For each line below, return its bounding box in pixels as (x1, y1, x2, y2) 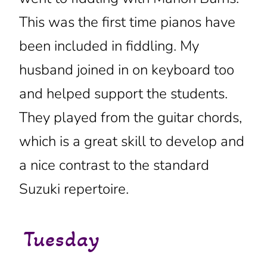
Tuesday (23, 226, 100, 252)
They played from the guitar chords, (18, 108, 242, 127)
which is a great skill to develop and (18, 132, 244, 151)
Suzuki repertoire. (18, 179, 129, 198)
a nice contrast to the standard (18, 156, 209, 175)
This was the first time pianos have (18, 13, 235, 32)
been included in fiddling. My (18, 36, 199, 55)
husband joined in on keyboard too (18, 60, 234, 79)
